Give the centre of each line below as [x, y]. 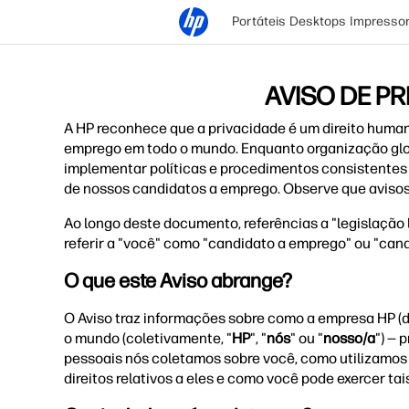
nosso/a [349, 338]
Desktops [318, 21]
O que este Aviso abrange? [178, 281]
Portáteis [259, 21]
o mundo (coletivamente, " [148, 338]
